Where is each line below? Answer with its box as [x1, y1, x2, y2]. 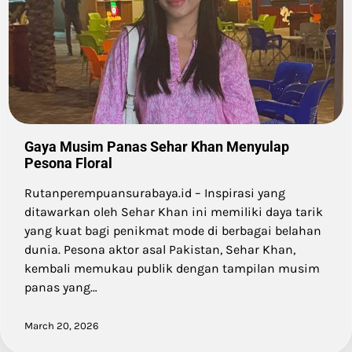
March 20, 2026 [24, 319, 99, 332]
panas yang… [24, 279, 97, 295]
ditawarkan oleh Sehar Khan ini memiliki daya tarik [24, 203, 323, 219]
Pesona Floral [24, 154, 112, 171]
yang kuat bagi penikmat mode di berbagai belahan [24, 222, 321, 238]
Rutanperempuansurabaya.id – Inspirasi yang [24, 185, 285, 200]
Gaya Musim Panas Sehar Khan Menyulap [24, 137, 289, 155]
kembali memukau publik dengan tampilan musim [24, 260, 320, 276]
